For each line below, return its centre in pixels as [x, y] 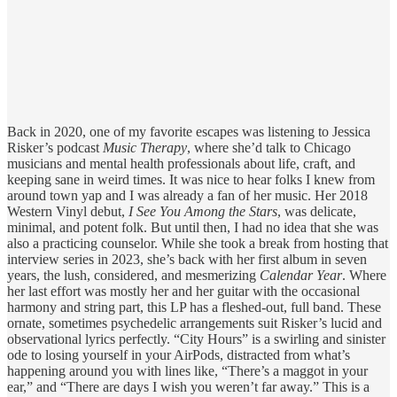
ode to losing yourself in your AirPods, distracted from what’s [179, 355]
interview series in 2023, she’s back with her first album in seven [187, 260]
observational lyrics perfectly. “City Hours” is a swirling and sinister [196, 339]
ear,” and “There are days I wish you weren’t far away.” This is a [188, 387]
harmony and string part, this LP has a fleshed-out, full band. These [194, 307]
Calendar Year [301, 276]
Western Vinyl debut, [68, 212]
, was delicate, [317, 212]
